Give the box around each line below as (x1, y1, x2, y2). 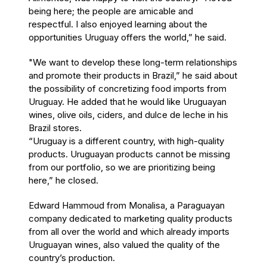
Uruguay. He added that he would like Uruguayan (29, 95, 226, 107)
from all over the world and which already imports (29, 225, 229, 237)
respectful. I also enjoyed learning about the (29, 18, 207, 30)
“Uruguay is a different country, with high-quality (29, 135, 224, 147)
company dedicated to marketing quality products (29, 212, 232, 224)
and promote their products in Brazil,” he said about (29, 69, 237, 81)
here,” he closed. (29, 174, 98, 186)
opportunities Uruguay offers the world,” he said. (29, 31, 226, 43)
